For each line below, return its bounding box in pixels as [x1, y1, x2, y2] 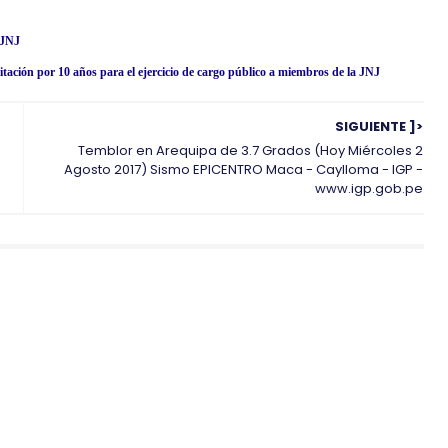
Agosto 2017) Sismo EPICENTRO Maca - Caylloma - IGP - [63, 160, 423, 180]
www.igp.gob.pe [314, 179, 423, 199]
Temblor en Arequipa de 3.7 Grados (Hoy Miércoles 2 [77, 141, 423, 161]
